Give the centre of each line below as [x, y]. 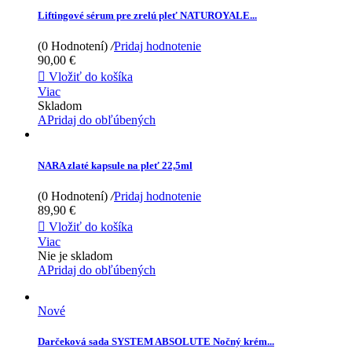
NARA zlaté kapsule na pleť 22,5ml [115, 165]
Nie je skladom [75, 255]
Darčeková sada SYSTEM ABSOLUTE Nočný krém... [156, 341]
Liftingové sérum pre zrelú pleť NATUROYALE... [147, 16]
